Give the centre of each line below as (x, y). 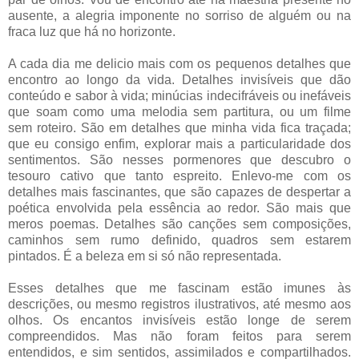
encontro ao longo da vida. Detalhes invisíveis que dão (179, 79)
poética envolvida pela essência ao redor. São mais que (179, 208)
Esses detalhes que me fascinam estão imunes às (179, 288)
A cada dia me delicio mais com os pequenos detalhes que (179, 63)
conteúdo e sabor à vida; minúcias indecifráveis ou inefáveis (179, 95)
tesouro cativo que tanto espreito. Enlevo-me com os (179, 175)
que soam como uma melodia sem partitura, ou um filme (179, 111)
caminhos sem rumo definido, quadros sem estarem (179, 240)
